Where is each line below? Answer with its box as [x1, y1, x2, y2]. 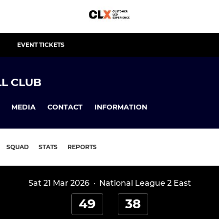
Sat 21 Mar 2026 [28, 178, 89, 188]
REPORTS [67, 143, 97, 151]
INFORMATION [94, 102, 147, 111]
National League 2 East [99, 178, 191, 188]
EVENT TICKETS [17, 41, 65, 48]
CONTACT [47, 102, 83, 111]
